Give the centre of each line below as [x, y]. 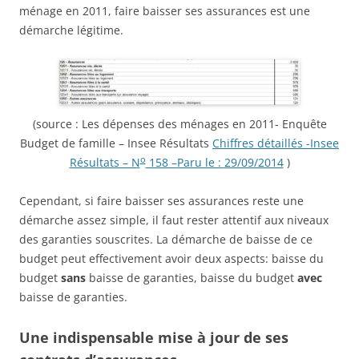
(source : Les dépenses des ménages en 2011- [157, 123]
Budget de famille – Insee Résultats [116, 143]
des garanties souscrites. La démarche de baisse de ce [166, 239]
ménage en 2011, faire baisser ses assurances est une [165, 10]
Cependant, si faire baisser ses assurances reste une [161, 200]
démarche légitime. [71, 30]
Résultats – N [105, 162]
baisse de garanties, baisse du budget [192, 277]
